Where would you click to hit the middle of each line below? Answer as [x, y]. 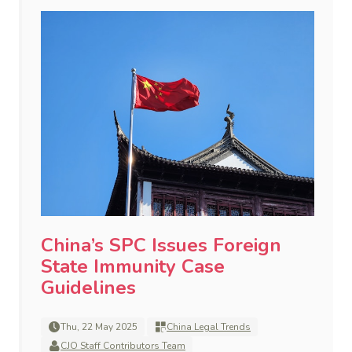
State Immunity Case [133, 267]
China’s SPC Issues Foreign [161, 246]
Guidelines [88, 288]
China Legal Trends [209, 327]
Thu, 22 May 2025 [99, 327]
